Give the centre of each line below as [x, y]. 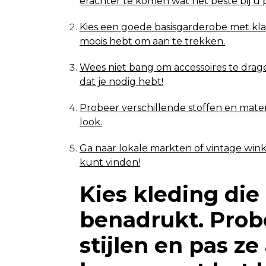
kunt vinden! [110, 162]
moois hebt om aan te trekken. [152, 41]
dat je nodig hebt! [121, 82]
